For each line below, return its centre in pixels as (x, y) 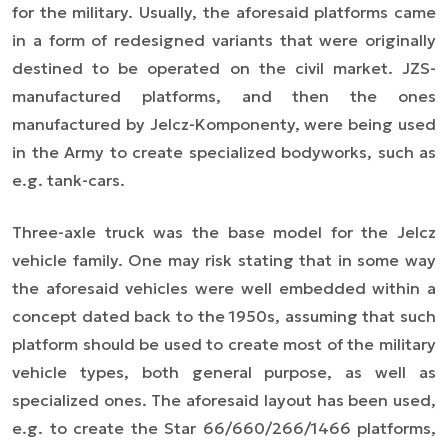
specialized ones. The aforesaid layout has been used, (224, 400)
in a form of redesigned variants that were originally (224, 40)
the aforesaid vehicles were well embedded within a (224, 288)
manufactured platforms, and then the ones (224, 96)
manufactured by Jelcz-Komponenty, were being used (224, 124)
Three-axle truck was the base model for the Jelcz (224, 232)
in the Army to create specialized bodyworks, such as (224, 152)
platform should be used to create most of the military (224, 344)
